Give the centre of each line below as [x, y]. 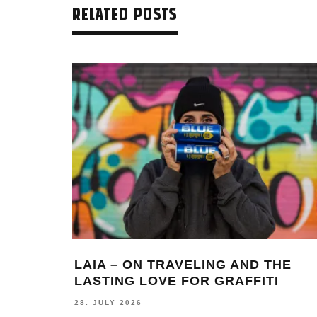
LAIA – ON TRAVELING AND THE [183, 265]
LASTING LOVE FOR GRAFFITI [177, 281]
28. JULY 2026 [108, 303]
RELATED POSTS [125, 13]
